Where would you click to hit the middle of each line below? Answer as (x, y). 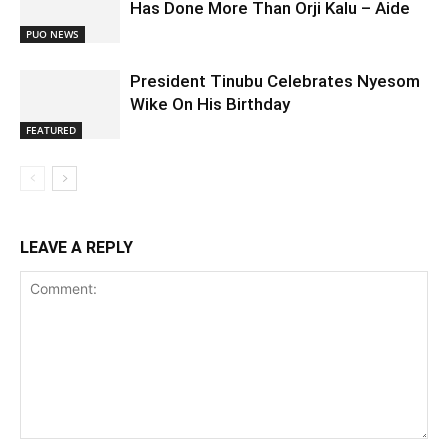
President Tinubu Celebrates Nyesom (275, 81)
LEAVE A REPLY (76, 247)
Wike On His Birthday (210, 104)
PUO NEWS (52, 33)
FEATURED (51, 129)
